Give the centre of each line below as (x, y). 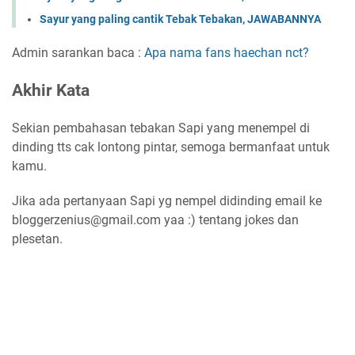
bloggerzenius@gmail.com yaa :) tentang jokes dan (155, 220)
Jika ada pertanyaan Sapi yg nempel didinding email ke (167, 201)
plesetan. (37, 239)
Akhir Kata (51, 91)
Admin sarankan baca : (78, 53)
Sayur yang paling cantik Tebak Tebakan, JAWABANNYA (180, 19)
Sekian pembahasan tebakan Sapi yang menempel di (161, 128)
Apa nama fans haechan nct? (227, 53)
